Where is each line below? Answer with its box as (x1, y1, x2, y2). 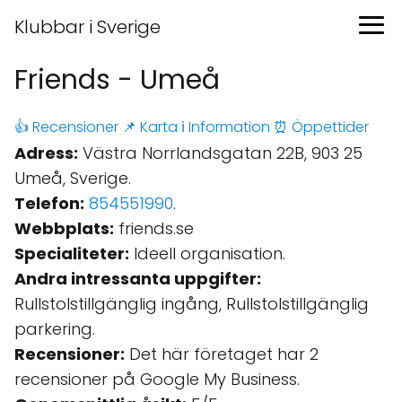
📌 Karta (122, 117, 178, 137)
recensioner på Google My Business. (14, 368, 300, 390)
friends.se (114, 217, 194, 240)
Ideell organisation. (129, 242, 285, 265)
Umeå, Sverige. (14, 167, 131, 189)
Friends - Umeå (14, 61, 220, 99)
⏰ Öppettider (274, 117, 369, 137)
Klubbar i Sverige (14, 14, 161, 39)
